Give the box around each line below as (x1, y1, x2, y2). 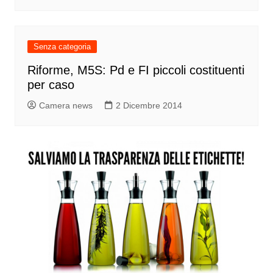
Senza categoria (33, 41, 91, 51)
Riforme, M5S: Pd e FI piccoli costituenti (27, 63, 244, 77)
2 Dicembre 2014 (115, 100, 182, 110)
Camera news (38, 100, 93, 110)
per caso (27, 77, 74, 91)
